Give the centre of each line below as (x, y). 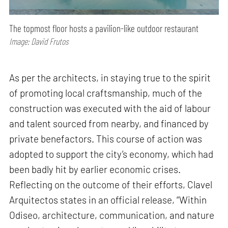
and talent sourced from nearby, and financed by (109, 123)
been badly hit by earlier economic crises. (95, 169)
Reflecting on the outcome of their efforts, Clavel (111, 184)
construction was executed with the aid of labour (110, 108)
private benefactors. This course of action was (106, 138)
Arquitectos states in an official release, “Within (108, 199)
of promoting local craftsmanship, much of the (106, 93)
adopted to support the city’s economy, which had (111, 154)
